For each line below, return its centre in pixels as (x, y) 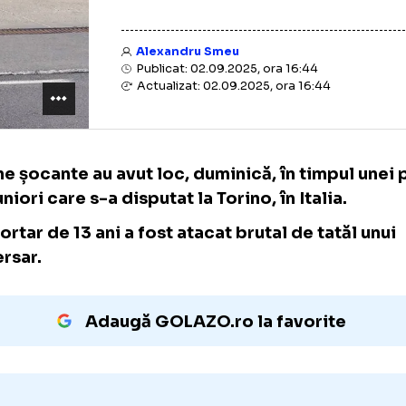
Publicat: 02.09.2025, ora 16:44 (288, 116)
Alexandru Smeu (246, 97)
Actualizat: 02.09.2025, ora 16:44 (295, 135)
